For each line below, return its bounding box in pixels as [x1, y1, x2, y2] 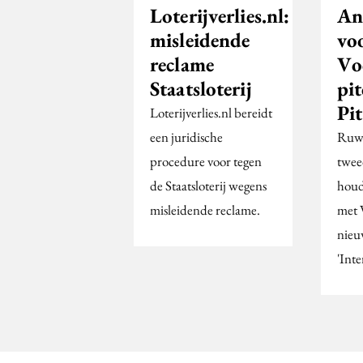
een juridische [150, 127, 223, 146]
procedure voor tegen [150, 152, 262, 170]
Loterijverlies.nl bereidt [150, 103, 272, 122]
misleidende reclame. [150, 200, 260, 219]
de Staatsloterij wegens [150, 176, 267, 194]
